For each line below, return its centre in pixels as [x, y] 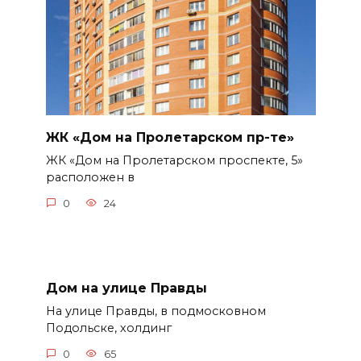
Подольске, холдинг [108, 328]
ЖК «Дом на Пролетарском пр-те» [170, 138]
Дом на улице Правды [126, 288]
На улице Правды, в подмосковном [156, 311]
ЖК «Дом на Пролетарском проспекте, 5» [174, 161]
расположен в [90, 178]
